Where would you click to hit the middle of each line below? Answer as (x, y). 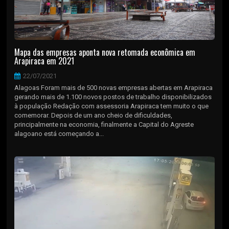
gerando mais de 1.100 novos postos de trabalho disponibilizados (113, 97)
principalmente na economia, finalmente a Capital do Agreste (104, 124)
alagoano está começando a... (59, 133)
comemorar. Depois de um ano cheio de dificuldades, (94, 115)
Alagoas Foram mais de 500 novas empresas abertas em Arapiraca (114, 87)
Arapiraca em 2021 (44, 61)
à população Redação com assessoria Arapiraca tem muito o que (112, 106)
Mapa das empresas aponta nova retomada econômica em (105, 52)
